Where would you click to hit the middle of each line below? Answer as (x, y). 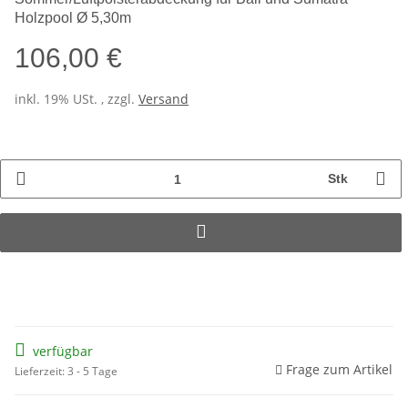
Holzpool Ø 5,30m (73, 18)
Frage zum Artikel (339, 370)
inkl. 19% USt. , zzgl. (76, 99)
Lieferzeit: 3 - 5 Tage (66, 372)
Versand (163, 99)
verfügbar (63, 352)
